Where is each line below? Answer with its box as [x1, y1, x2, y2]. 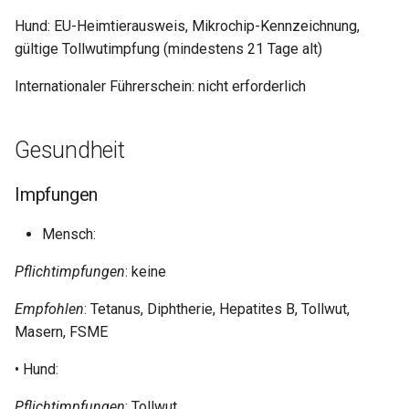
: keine [125, 263, 166, 281]
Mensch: [42, 225, 96, 244]
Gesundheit [15, 137, 125, 164]
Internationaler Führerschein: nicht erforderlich [15, 78, 306, 96]
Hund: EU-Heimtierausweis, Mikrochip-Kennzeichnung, [15, 17, 360, 36]
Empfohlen [15, 300, 84, 319]
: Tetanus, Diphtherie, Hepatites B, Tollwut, [84, 300, 350, 319]
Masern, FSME [15, 323, 108, 341]
